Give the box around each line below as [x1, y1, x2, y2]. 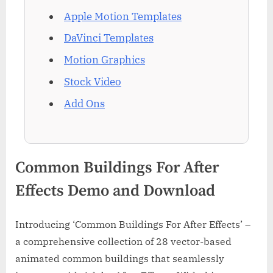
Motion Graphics [64, 53, 145, 67]
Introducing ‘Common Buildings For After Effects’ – [15, 218, 250, 230]
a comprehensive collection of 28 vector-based [15, 235, 232, 247]
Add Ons [64, 96, 105, 110]
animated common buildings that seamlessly [15, 252, 224, 264]
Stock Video [64, 74, 121, 88]
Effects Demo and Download [15, 180, 215, 201]
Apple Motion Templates [64, 9, 182, 23]
